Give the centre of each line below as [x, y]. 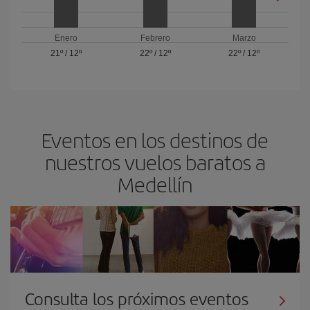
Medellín [155, 184]
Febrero [155, 38]
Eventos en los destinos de [155, 140]
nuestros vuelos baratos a [155, 162]
